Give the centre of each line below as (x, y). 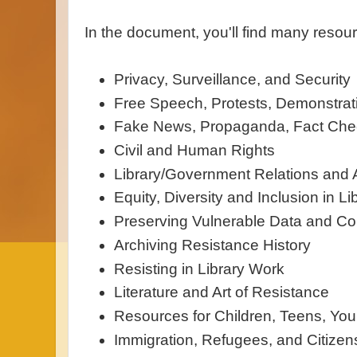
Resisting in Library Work (200, 269)
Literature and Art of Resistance (222, 292)
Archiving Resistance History (213, 245)
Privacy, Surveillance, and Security (233, 79)
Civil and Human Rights (195, 151)
